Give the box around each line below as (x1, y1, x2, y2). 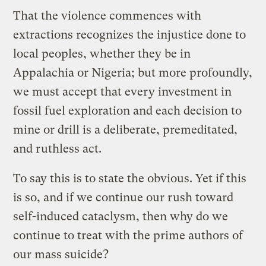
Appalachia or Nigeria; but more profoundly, (13, 65, 253, 80)
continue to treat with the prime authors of (13, 228, 243, 242)
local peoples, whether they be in (13, 46, 191, 61)
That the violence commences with (13, 8, 202, 23)
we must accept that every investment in (13, 84, 232, 99)
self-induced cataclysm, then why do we (13, 209, 229, 223)
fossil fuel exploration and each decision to (13, 103, 242, 118)
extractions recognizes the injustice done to (13, 27, 246, 42)
